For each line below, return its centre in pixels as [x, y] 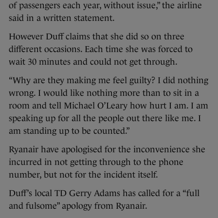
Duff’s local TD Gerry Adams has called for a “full [104, 193]
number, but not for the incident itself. [83, 175]
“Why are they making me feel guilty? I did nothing [109, 81]
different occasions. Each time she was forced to [101, 49]
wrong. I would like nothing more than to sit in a [104, 93]
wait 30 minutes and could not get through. [93, 62]
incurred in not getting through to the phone [96, 162]
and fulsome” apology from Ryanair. [78, 206]
